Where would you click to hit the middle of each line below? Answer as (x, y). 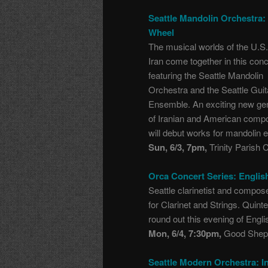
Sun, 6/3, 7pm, (178, 147)
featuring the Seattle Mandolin (206, 75)
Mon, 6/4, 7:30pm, (185, 233)
